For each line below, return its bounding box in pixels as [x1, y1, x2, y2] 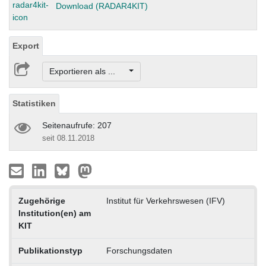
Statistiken [12, 99, 56, 109]
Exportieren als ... [49, 66, 127, 77]
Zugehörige [18, 196, 65, 206]
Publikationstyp [18, 246, 83, 256]
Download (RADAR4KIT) [55, 1, 148, 11]
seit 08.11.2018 [42, 134, 94, 143]
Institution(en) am [18, 208, 91, 218]
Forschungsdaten [106, 246, 172, 256]
